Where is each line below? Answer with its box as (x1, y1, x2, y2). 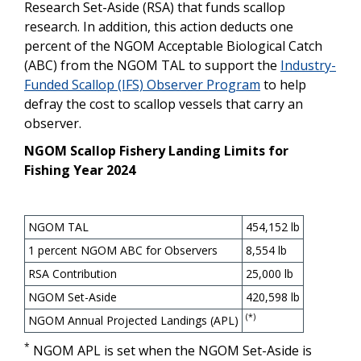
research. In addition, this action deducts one (24, 17, 293, 35)
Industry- (280, 56, 336, 74)
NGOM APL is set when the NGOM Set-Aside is (30, 341, 312, 359)
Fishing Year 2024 (24, 160, 135, 179)
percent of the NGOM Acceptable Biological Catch (24, 36, 322, 55)
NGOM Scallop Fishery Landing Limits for (24, 141, 288, 160)
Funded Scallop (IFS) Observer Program (24, 75, 260, 93)
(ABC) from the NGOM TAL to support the (24, 56, 280, 74)
